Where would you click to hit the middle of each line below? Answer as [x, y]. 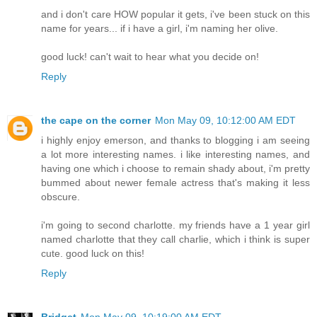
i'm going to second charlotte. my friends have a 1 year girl [175, 225]
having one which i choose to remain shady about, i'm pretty [175, 169]
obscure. [60, 197]
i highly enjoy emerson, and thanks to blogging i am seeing [175, 140]
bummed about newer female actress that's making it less [175, 183]
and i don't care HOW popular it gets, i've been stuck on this [175, 15]
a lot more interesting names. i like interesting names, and [175, 155]
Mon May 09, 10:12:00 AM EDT [225, 121]
